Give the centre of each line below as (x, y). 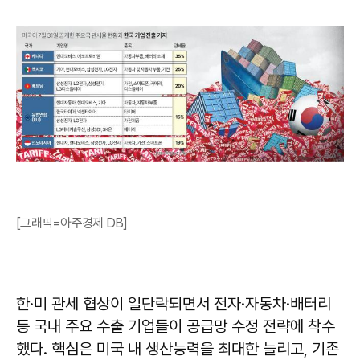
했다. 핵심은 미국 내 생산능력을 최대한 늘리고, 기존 (178, 348)
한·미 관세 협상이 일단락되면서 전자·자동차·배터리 (174, 303)
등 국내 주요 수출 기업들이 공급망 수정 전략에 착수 (176, 326)
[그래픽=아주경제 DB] (72, 223)
